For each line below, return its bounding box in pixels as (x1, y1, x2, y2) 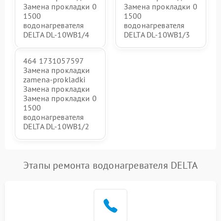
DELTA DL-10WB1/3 (124, 30, 190, 39)
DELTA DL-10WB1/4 (23, 30, 90, 39)
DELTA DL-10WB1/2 (23, 121, 90, 131)
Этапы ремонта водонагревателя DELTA (23, 159, 198, 172)
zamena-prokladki (23, 74, 86, 84)
